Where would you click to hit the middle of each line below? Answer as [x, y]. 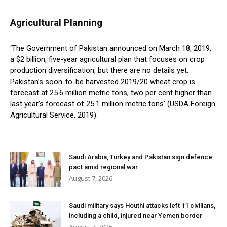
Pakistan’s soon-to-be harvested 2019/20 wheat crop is [103, 82]
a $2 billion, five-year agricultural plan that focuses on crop [107, 60]
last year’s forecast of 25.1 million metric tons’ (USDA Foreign [113, 104]
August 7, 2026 [91, 179]
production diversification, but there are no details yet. [99, 71]
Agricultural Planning [56, 23]
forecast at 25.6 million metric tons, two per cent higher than [111, 93]
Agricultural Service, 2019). [54, 115]
